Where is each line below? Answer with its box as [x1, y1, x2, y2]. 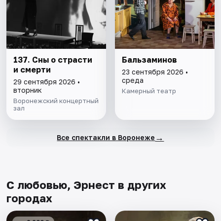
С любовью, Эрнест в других [6, 178, 167, 192]
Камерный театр [121, 87, 176, 95]
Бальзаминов [121, 55, 177, 65]
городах [6, 191, 53, 205]
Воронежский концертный [13, 97, 99, 105]
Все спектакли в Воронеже [57, 133, 155, 142]
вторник [13, 86, 42, 95]
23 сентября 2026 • [121, 68, 188, 76]
